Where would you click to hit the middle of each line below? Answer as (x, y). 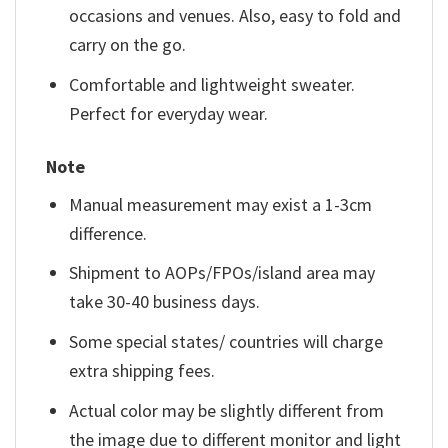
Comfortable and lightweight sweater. (212, 85)
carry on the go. (128, 45)
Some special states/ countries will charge (226, 342)
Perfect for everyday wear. (169, 114)
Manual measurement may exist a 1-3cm (221, 204)
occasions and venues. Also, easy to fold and (235, 16)
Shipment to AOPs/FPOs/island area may (222, 273)
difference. (108, 233)
